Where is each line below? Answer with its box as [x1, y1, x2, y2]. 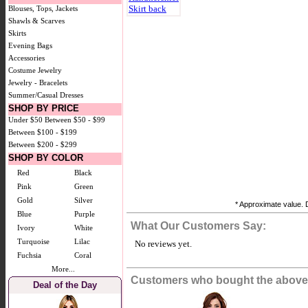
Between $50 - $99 [45, 115, 105, 124]
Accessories [8, 54, 45, 62]
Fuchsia [17, 251, 41, 259]
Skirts [8, 29, 26, 37]
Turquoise [17, 237, 49, 245]
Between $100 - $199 [8, 128, 77, 136]
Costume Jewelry [8, 66, 62, 74]
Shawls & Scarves [8, 16, 65, 25]
